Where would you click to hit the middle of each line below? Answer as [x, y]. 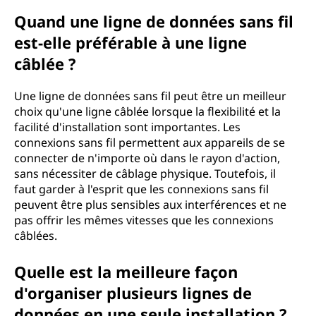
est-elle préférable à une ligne [130, 42]
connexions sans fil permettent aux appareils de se [150, 142]
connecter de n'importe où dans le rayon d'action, [147, 158]
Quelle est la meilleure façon [126, 272]
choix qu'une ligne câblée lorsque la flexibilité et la [147, 111]
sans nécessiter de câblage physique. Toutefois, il [145, 174]
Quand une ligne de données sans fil [154, 21]
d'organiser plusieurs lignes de [133, 293]
